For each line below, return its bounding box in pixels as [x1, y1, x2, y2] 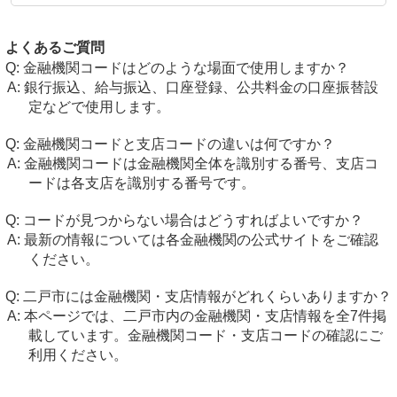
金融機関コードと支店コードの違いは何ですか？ [23, 136, 335, 152]
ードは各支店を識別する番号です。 [27, 175, 255, 191]
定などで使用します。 [27, 99, 170, 114]
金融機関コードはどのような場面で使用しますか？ [23, 60, 349, 75]
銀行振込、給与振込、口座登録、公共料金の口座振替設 [23, 80, 378, 95]
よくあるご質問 [5, 40, 105, 55]
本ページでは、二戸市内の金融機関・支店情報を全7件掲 [23, 308, 386, 323]
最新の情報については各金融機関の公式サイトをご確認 [23, 232, 378, 247]
